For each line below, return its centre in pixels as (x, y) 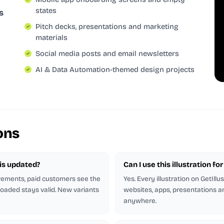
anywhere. (140, 200)
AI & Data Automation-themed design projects (115, 69)
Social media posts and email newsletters (107, 53)
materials (51, 37)
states (46, 10)
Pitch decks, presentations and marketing (107, 26)
